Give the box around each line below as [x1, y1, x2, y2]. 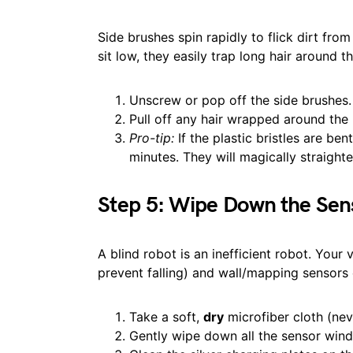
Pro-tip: [129, 130, 174, 146]
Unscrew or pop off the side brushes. [129, 92, 351, 108]
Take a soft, [129, 309, 203, 325]
